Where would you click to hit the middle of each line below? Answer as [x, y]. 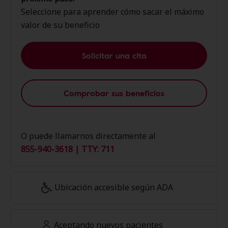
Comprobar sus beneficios [114, 93]
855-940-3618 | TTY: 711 [68, 149]
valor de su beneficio [60, 25]
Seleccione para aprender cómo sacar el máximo [112, 12]
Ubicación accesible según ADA [114, 187]
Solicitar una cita [114, 55]
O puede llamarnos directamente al [88, 136]
